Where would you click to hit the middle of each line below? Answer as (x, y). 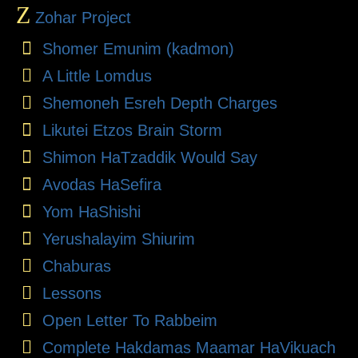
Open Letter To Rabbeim (129, 320)
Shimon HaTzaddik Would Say (149, 157)
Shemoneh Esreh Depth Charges (159, 103)
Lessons (72, 293)
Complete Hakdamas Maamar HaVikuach (189, 347)
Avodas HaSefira (101, 184)
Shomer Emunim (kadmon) (138, 48)
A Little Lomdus (97, 76)
